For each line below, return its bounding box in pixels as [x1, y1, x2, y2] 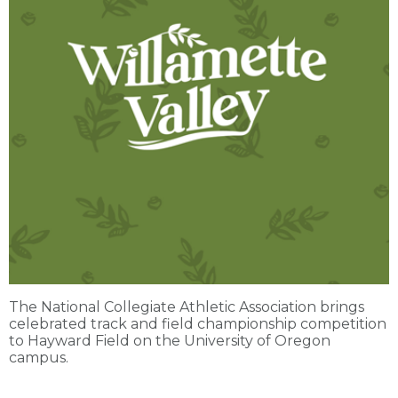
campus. [9, 348, 68, 366]
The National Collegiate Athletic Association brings [9, 298, 364, 315]
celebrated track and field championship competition [9, 314, 386, 332]
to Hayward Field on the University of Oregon [9, 331, 330, 349]
